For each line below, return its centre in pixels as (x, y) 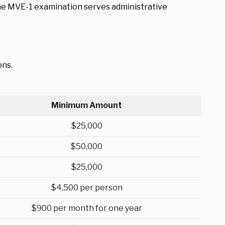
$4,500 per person (87, 188)
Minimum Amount (87, 105)
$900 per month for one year (87, 208)
